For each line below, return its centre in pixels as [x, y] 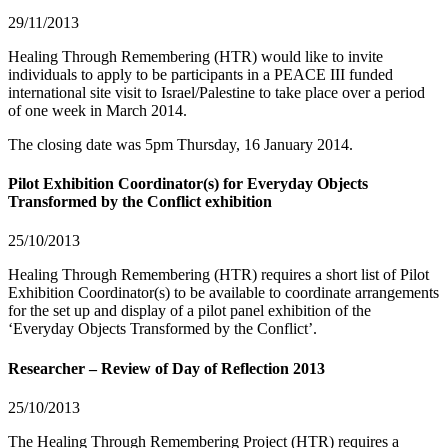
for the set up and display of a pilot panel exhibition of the [189, 311]
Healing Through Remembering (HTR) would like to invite [195, 56]
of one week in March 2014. [97, 110]
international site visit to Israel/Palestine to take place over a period [216, 92]
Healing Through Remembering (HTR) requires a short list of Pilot [218, 275]
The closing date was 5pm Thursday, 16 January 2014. [180, 144]
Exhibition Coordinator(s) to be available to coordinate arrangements [223, 293]
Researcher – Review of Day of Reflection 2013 [166, 368]
